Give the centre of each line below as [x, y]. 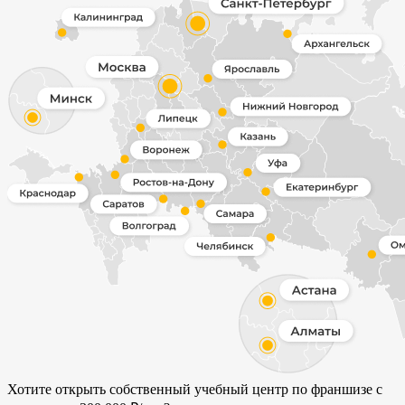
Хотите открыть [58, 389]
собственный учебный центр [199, 389]
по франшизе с [335, 389]
